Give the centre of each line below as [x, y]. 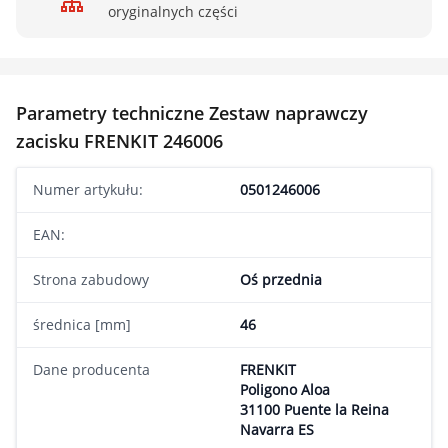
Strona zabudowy [91, 279]
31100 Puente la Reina [314, 409]
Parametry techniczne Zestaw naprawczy [192, 113]
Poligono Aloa [285, 389]
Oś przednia [281, 279]
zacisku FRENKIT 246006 [119, 141]
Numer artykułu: [88, 189]
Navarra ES [277, 429]
